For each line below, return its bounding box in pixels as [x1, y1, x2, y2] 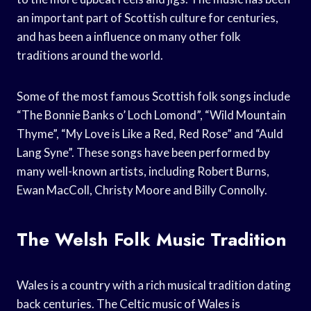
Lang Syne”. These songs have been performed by [17, 144, 270, 160]
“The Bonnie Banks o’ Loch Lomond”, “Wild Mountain [17, 107, 286, 122]
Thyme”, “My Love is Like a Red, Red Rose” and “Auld [17, 126, 283, 141]
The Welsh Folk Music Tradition [17, 226, 287, 253]
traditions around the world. [17, 47, 163, 62]
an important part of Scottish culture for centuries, [17, 10, 278, 25]
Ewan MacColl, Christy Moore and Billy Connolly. [17, 182, 267, 197]
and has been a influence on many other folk [17, 28, 241, 44]
